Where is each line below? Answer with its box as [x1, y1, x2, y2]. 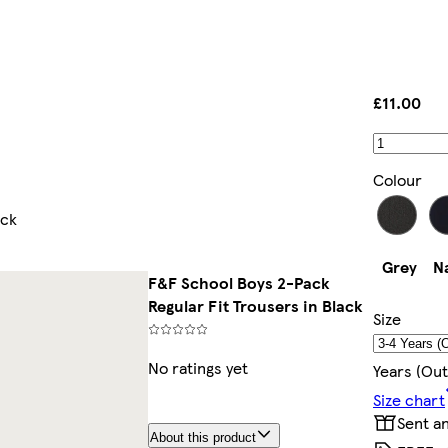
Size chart [373, 387, 445, 411]
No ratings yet [147, 356, 248, 380]
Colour [373, 167, 422, 191]
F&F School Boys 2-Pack [147, 271, 329, 295]
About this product [149, 430, 256, 446]
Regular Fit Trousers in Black [147, 294, 362, 318]
